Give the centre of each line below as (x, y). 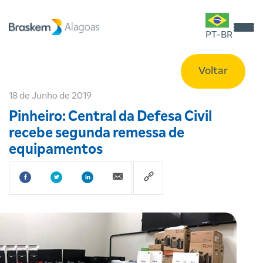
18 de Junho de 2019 (50, 96)
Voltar (213, 71)
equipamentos (56, 150)
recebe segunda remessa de (97, 133)
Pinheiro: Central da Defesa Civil (110, 117)
